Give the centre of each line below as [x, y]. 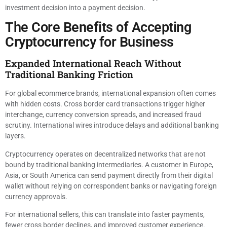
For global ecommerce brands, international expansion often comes [110, 93]
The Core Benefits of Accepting [98, 28]
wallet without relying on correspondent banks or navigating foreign [111, 186]
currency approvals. [36, 196]
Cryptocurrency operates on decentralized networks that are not [105, 154]
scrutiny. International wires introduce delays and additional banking [112, 125]
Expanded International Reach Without [93, 64]
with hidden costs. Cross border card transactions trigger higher [105, 104]
